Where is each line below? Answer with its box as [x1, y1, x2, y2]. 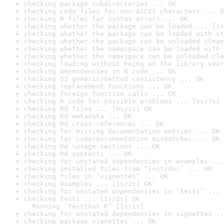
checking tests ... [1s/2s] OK [24, 195, 140, 202]
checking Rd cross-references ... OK [24, 120, 164, 127]
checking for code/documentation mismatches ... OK [24, 135, 220, 142]
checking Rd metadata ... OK [24, 112, 132, 120]
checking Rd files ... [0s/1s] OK [24, 105, 152, 112]
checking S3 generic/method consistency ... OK [24, 75, 204, 82]
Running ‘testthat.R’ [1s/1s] [24, 202, 144, 210]
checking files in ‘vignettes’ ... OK [24, 172, 168, 180]
